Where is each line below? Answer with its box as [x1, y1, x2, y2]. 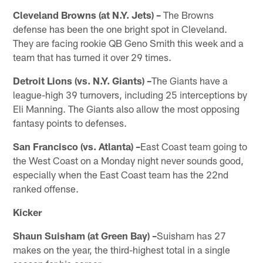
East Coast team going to [140, 140, 248, 152]
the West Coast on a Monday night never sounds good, [13, 154, 244, 166]
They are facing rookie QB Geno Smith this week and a [13, 36, 244, 49]
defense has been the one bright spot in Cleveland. [13, 22, 228, 35]
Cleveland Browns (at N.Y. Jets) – [13, 8, 161, 21]
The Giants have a [151, 74, 228, 86]
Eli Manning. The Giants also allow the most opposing [13, 102, 240, 114]
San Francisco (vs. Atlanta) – [13, 140, 141, 152]
